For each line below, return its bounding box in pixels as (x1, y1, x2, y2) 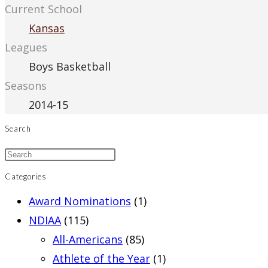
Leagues (5, 40, 47, 55)
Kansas (29, 21, 65, 36)
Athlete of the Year (53, 251, 150, 266)
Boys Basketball (29, 59, 111, 74)
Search (5, 124, 31, 134)
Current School (5, 2, 82, 17)
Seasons (5, 78, 47, 93)
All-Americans (53, 232, 123, 246)
